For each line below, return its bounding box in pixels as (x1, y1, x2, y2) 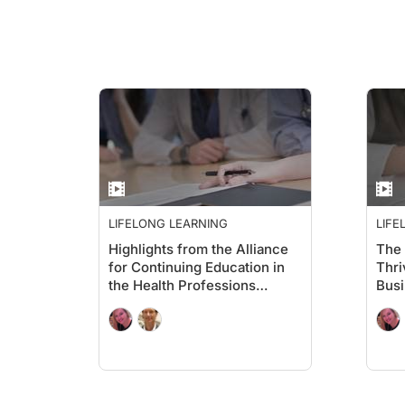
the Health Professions (108, 277, 256, 294)
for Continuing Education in (108, 259, 285, 276)
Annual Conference (108, 295, 235, 312)
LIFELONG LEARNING (108, 216, 228, 231)
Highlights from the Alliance (108, 240, 288, 258)
